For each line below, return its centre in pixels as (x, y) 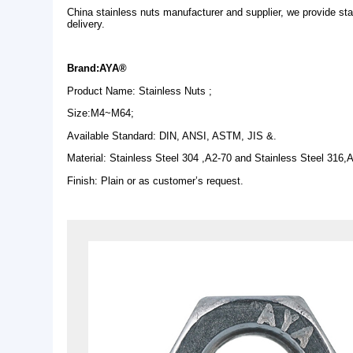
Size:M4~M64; (119, 337)
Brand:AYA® (115, 283)
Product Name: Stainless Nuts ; (166, 310)
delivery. (102, 230)
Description (117, 162)
